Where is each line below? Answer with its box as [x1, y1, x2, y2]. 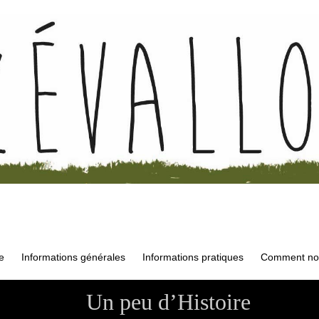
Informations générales [21, 251, 125, 263]
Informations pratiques [142, 251, 244, 263]
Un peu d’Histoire [86, 288, 251, 315]
